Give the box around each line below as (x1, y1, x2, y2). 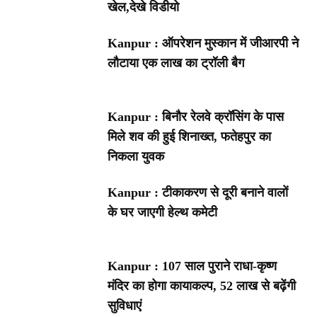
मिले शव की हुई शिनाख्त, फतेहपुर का (108, 129, 272, 144)
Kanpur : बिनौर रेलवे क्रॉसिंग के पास (108, 109, 284, 124)
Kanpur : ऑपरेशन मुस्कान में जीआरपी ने (108, 36, 299, 51)
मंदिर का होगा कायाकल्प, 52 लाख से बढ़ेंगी (108, 278, 296, 293)
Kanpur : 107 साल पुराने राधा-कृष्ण (108, 258, 277, 273)
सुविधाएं (108, 298, 142, 313)
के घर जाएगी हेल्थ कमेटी (108, 204, 218, 219)
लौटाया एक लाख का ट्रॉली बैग (108, 56, 245, 71)
